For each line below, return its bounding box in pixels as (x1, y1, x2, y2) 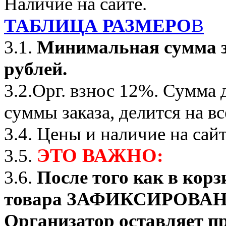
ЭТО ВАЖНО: (37, 145, 163, 166)
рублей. (4, 59, 67, 80)
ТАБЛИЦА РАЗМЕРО (4, 15, 191, 36)
